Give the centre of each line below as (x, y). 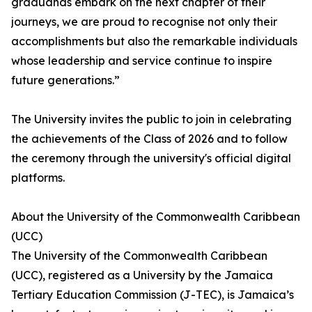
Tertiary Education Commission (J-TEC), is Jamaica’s (153, 295)
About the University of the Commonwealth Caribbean (156, 217)
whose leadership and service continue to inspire (142, 61)
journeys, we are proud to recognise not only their (144, 22)
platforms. (38, 178)
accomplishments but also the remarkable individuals (154, 41)
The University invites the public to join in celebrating (151, 119)
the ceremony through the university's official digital (151, 158)
